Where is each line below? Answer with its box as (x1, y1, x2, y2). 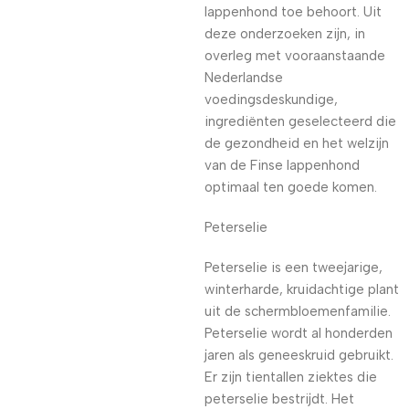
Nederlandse (204, 69, 283, 86)
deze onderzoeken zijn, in (204, 26, 365, 42)
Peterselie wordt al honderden (204, 325, 393, 341)
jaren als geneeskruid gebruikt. (204, 347, 393, 363)
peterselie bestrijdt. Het (204, 391, 354, 407)
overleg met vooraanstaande (204, 47, 385, 64)
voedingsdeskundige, (204, 91, 338, 108)
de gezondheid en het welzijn (204, 135, 389, 152)
